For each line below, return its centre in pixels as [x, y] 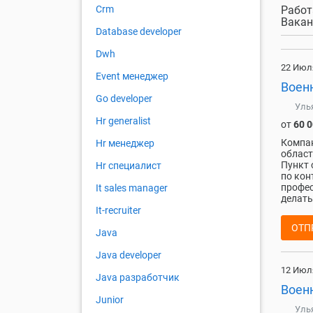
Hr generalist [123, 121]
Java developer [129, 255]
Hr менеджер [125, 144]
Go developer [124, 99]
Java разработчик [138, 278]
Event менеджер [132, 77]
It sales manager [132, 188]
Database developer [139, 32]
